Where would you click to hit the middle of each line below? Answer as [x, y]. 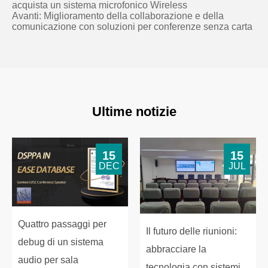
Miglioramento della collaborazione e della [134, 16]
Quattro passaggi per [62, 224]
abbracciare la [176, 249]
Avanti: [28, 16]
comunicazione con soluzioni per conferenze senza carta [132, 26]
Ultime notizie [134, 111]
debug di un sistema [61, 242]
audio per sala [48, 260]
